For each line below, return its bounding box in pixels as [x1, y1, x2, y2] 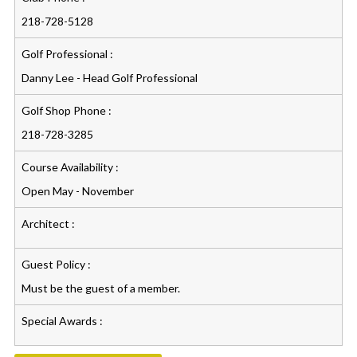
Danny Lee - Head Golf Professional [22, 71, 198, 85]
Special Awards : [22, 314, 104, 328]
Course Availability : [22, 160, 120, 175]
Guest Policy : [22, 257, 92, 272]
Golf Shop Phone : [22, 104, 112, 118]
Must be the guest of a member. [22, 281, 181, 296]
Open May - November [22, 184, 135, 198]
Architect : [22, 217, 76, 231]
